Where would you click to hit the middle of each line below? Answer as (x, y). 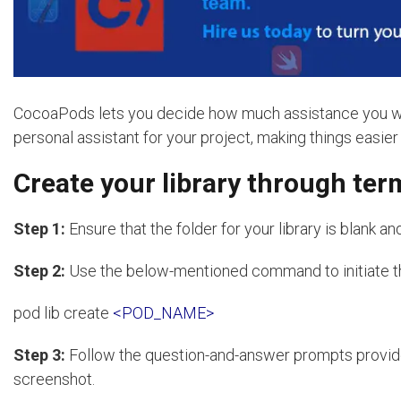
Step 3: (39, 354)
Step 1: (39, 228)
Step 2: (39, 270)
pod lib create (63, 312)
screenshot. (54, 379)
